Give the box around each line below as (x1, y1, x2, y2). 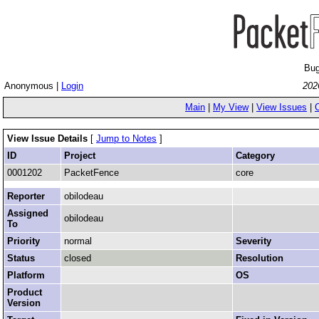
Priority (7, 236, 40, 246)
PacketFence (64, 167, 119, 178)
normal (64, 236, 92, 246)
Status (7, 253, 35, 263)
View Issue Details (7, 133, 90, 144)
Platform (7, 270, 45, 281)
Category (236, 150, 275, 161)
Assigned (7, 208, 48, 219)
